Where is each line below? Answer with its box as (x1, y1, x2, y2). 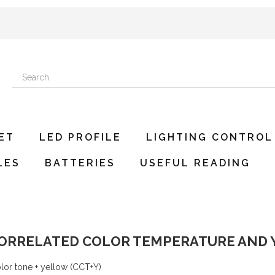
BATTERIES (45, 157, 115, 169)
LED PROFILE (39, 131, 122, 143)
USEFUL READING (140, 157, 250, 169)
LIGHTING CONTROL (146, 131, 273, 143)
